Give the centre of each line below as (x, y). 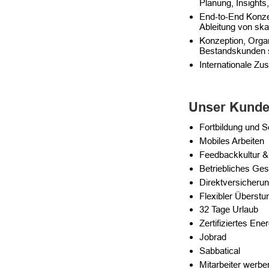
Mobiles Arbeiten (232, 141)
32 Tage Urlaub (229, 210)
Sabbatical (220, 251)
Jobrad (213, 237)
